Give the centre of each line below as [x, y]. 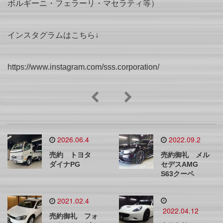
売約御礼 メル [185, 155]
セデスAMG [183, 165]
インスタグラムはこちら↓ [53, 35]
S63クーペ [177, 174]
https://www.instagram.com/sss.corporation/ [83, 67]
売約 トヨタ [74, 155]
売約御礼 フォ [74, 216]
